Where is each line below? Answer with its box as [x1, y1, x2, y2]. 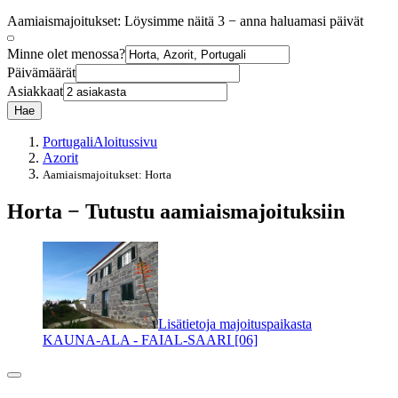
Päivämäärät [7, 65, 76, 81]
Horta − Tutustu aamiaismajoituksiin [7, 200, 345, 224]
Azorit [43, 150, 78, 166]
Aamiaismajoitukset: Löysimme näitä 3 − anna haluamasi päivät [7, 13, 363, 29]
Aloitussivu [93, 134, 157, 150]
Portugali [43, 134, 93, 150]
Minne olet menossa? [7, 46, 125, 62]
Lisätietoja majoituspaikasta [158, 315, 312, 331]
